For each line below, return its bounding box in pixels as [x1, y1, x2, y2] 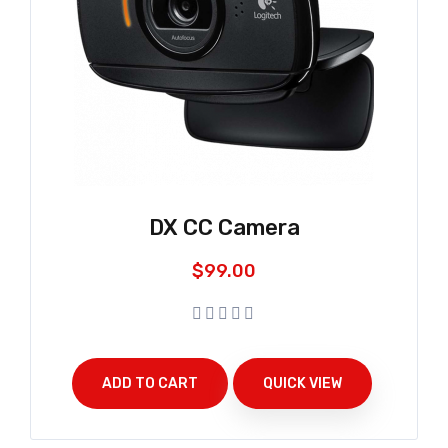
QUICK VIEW [262, 374, 342, 392]
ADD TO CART [101, 374, 198, 392]
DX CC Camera [148, 213, 300, 241]
